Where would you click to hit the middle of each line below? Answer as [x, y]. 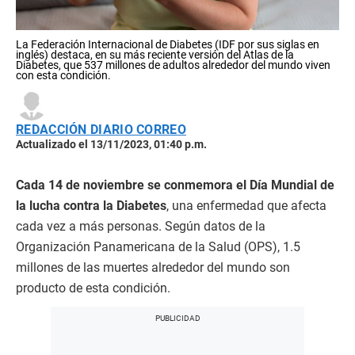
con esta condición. [63, 75]
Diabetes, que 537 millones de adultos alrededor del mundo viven [173, 65]
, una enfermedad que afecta [246, 206]
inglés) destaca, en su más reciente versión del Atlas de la [155, 55]
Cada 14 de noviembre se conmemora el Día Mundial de [175, 185]
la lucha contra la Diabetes [91, 206]
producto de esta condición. [93, 288]
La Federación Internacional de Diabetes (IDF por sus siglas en [168, 44]
